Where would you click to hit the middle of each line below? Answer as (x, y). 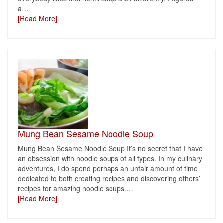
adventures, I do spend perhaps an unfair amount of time (108, 168)
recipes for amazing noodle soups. (72, 188)
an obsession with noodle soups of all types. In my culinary (110, 158)
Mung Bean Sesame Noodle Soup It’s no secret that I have (110, 148)
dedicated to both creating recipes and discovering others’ (109, 178)
